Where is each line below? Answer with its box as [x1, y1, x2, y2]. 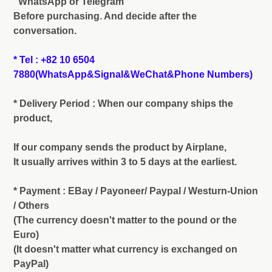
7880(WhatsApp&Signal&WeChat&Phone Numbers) [13, 69, 253, 80]
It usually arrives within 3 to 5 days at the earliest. [13, 157, 237, 168]
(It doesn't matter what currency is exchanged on [13, 244, 237, 255]
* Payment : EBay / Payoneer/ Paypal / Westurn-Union [13, 186, 258, 197]
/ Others [13, 200, 49, 211]
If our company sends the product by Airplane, [13, 142, 226, 153]
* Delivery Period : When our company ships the [13, 98, 233, 109]
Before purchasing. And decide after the [13, 11, 197, 22]
